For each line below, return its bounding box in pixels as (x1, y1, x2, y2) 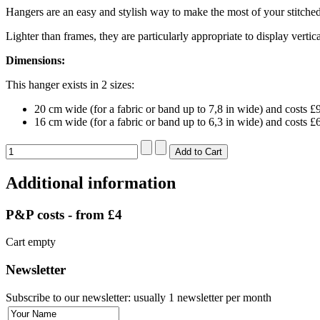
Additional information (6, 173, 176, 192)
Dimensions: (6, 54, 65, 66)
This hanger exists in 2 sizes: (6, 78, 134, 91)
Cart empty (6, 236, 56, 249)
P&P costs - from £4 (6, 206, 122, 222)
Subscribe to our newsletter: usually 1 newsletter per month (6, 291, 271, 304)
